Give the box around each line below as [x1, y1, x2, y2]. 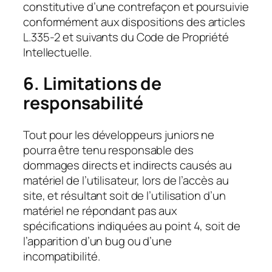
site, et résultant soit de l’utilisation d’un [23, 187, 226, 203]
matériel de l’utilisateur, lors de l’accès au [23, 172, 229, 188]
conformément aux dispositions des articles [23, 13, 245, 30]
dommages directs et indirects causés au [23, 157, 233, 173]
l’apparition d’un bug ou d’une [23, 233, 172, 249]
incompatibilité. [23, 248, 100, 264]
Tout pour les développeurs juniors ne [23, 126, 215, 143]
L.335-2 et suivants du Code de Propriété [23, 29, 229, 45]
